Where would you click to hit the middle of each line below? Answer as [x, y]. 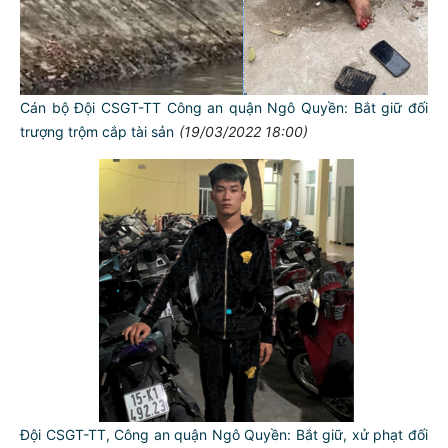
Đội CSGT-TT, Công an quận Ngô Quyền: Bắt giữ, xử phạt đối [224, 434]
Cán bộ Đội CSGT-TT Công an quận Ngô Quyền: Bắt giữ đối [224, 107]
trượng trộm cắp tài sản [97, 131]
